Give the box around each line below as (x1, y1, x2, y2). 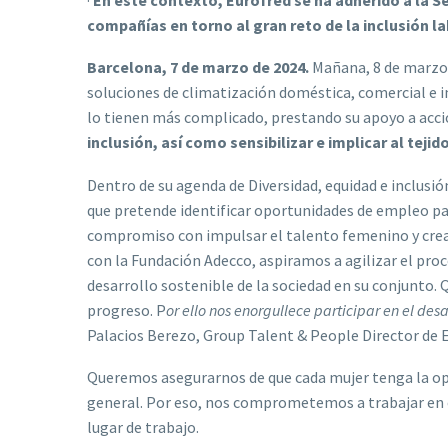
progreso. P (87, 299, 166, 320)
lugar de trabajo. (87, 417, 199, 438)
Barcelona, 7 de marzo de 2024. (87, 57, 309, 78)
